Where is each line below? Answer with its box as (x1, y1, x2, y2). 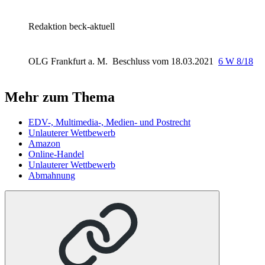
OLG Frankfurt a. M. (28, 56, 110, 66)
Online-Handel (28, 149, 84, 160)
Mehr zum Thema (5, 89, 115, 105)
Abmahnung (28, 170, 75, 181)
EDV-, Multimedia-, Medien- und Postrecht (28, 117, 190, 128)
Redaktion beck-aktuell (28, 21, 115, 31)
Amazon (28, 138, 60, 149)
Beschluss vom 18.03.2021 (112, 56, 216, 66)
